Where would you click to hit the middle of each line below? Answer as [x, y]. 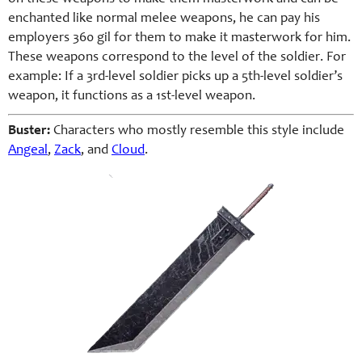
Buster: [29, 132]
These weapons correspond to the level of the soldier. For [177, 58]
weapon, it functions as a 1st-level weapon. [132, 97]
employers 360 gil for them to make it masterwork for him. [179, 39]
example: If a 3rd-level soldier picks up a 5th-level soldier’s [175, 78]
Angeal [28, 151]
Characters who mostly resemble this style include [197, 132]
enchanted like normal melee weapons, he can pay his [164, 19]
